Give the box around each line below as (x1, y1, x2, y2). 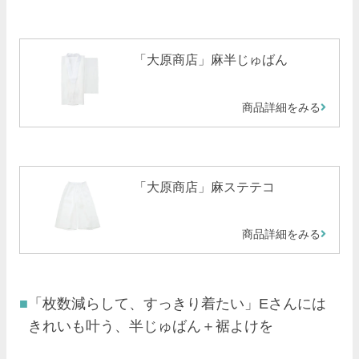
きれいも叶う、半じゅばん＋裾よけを (28, 318, 273, 335)
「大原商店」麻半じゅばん (133, 53, 288, 67)
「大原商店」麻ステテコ (133, 179, 275, 194)
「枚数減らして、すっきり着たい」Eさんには (28, 296, 326, 313)
